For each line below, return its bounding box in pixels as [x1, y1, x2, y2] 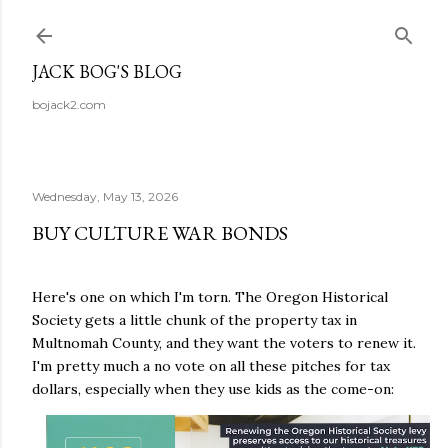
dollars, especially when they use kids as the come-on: [32, 380, 394, 398]
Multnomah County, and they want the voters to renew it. [32, 334, 416, 352]
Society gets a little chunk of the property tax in [32, 311, 357, 329]
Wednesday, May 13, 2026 [32, 189, 178, 204]
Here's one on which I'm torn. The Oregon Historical [32, 288, 388, 306]
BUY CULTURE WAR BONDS [32, 220, 288, 246]
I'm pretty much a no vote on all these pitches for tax [32, 357, 390, 375]
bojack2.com [32, 97, 106, 112]
